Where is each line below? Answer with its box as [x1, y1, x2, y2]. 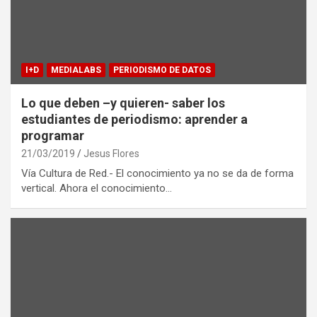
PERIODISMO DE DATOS [113, 64, 211, 75]
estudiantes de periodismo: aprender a [21, 111, 248, 127]
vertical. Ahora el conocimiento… [21, 181, 172, 195]
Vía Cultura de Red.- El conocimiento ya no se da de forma [21, 166, 294, 180]
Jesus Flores [83, 147, 139, 159]
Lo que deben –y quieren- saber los [21, 95, 225, 110]
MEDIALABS [51, 64, 101, 75]
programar [21, 127, 84, 143]
